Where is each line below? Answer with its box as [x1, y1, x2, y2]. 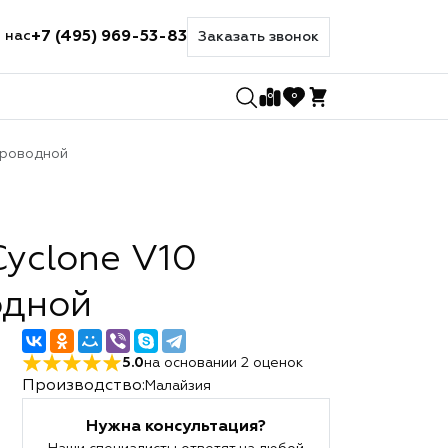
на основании [143, 356, 241, 370]
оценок [248, 356, 303, 370]
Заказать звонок [198, 29, 319, 44]
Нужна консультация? [85, 419, 266, 435]
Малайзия [144, 378, 211, 393]
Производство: [21, 378, 145, 394]
